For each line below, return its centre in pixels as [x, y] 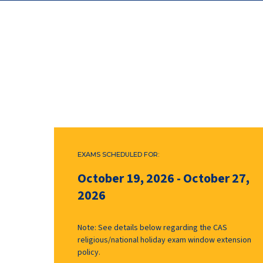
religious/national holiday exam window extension [164, 240]
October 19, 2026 [126, 178]
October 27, [216, 178]
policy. [89, 252]
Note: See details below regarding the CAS [152, 228]
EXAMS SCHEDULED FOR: [118, 154]
